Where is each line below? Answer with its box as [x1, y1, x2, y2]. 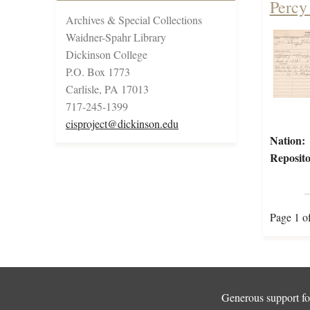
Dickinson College [66, 47, 147, 62]
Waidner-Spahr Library [66, 30, 166, 45]
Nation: [269, 132, 305, 149]
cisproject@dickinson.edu [66, 116, 179, 131]
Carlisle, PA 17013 [66, 82, 149, 97]
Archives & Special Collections [66, 12, 202, 28]
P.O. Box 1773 [66, 64, 130, 80]
